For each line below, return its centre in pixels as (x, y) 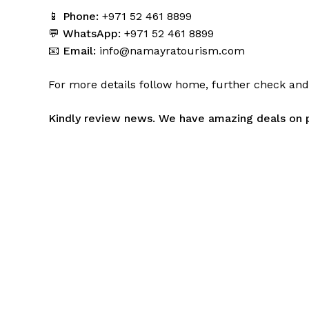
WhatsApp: (92, 34)
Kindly (66, 119)
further (231, 85)
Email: (79, 51)
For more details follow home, (130, 85)
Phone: (81, 17)
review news (118, 119)
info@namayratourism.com (172, 51)
